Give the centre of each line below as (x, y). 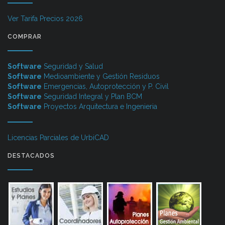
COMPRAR (25, 36)
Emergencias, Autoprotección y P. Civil (105, 86)
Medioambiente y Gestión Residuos (101, 76)
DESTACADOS (31, 155)
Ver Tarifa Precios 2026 (45, 18)
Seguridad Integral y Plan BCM (92, 96)
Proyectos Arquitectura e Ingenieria (99, 106)
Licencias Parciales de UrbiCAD (58, 137)
